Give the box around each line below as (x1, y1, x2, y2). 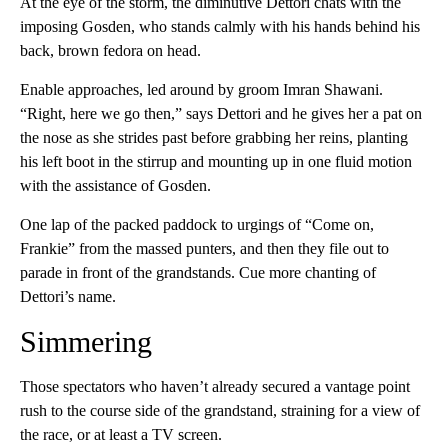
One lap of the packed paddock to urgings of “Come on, (20, 216, 374, 234)
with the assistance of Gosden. (20, 177, 211, 195)
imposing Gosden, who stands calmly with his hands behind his (20, 18, 420, 36)
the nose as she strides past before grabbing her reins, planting (20, 129, 408, 147)
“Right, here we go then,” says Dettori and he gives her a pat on (20, 105, 422, 123)
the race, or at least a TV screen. (20, 426, 222, 444)
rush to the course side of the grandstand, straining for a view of (20, 402, 420, 420)
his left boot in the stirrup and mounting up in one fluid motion (20, 153, 412, 171)
